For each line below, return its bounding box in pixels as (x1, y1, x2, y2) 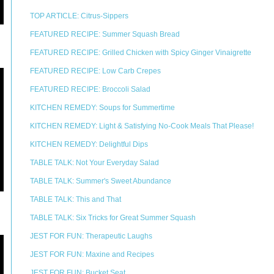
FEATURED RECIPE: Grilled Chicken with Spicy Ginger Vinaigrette (30, 48, 251, 57)
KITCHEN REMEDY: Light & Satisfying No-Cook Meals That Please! (30, 122, 254, 130)
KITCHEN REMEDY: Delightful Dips (30, 140, 148, 149)
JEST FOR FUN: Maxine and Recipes (30, 250, 154, 259)
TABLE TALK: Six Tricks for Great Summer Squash (30, 213, 196, 222)
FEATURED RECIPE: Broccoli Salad (30, 85, 150, 94)
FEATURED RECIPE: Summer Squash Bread (30, 30, 180, 39)
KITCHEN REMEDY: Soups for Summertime (30, 103, 175, 112)
